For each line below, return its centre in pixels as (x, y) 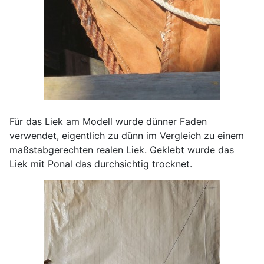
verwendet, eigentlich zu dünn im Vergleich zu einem (127, 136)
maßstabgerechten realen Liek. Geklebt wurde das (122, 150)
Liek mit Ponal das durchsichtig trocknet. (101, 164)
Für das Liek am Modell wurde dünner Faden (108, 122)
